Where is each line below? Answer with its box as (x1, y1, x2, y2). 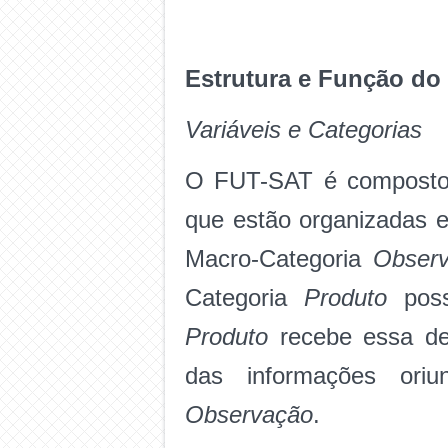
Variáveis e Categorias (185, 116, 422, 143)
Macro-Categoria (185, 245, 373, 272)
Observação (185, 401, 313, 428)
